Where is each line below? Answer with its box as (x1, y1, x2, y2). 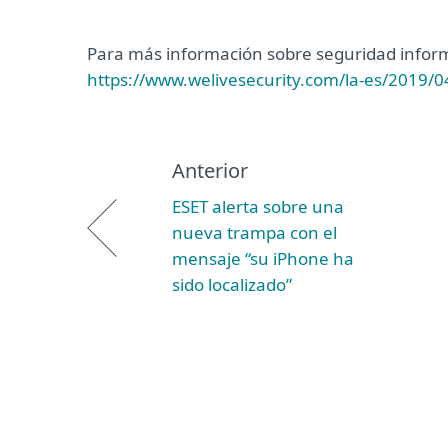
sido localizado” (172, 273, 292, 296)
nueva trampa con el (172, 221, 337, 244)
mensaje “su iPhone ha (172, 247, 354, 270)
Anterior (172, 157, 248, 184)
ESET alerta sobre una (172, 195, 344, 218)
